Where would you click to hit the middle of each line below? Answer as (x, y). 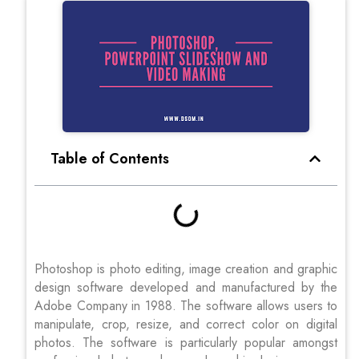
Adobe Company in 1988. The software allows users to (186, 305)
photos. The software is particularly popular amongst (186, 342)
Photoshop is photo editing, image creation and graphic (186, 268)
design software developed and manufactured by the (186, 287)
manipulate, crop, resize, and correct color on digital (186, 324)
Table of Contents (110, 158)
